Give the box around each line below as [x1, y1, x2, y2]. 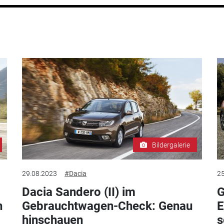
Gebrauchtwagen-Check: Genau [22, 198, 192, 213]
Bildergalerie [152, 140, 190, 149]
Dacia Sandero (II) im [22, 184, 135, 199]
